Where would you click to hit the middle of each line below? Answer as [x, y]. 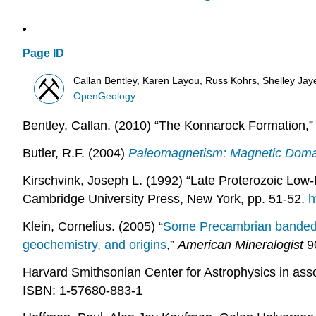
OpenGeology [105, 96]
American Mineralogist [241, 244]
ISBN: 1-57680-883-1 [83, 290]
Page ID [43, 54]
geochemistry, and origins [95, 244]
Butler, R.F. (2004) [75, 153]
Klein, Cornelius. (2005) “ [93, 226]
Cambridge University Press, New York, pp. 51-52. [165, 199]
